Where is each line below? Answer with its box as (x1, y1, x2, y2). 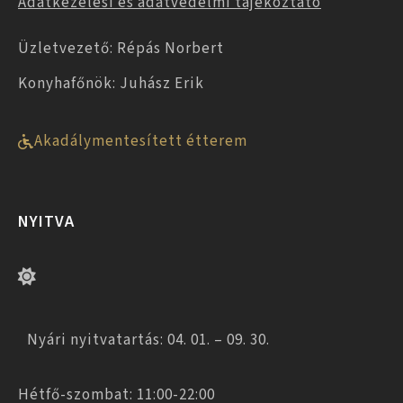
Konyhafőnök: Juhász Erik (18, 72, 204, 94)
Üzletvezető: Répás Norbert (18, 37, 224, 59)
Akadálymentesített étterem (34, 130, 247, 152)
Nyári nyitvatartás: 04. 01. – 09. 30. (27, 328, 270, 351)
